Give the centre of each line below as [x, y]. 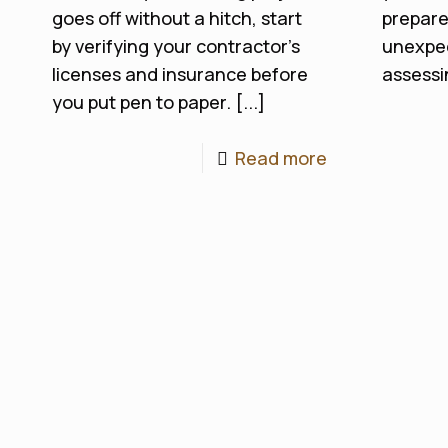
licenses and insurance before [179, 74]
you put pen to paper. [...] [158, 102]
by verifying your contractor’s [175, 46]
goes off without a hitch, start [176, 18]
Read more [281, 158]
